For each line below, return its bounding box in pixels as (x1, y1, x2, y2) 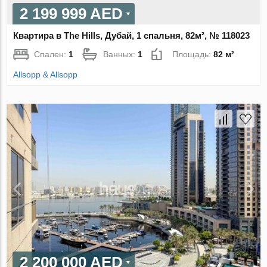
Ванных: (103, 49, 138, 59)
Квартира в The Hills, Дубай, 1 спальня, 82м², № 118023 (13, 30, 250, 41)
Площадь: (172, 49, 214, 59)
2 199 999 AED (20, 4, 123, 23)
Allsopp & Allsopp (13, 69, 78, 79)
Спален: (34, 49, 69, 59)
